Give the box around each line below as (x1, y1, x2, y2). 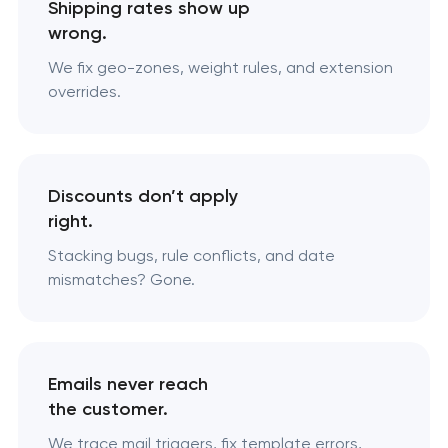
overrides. (47, 82, 121, 102)
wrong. (47, 22, 107, 45)
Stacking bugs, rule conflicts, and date (47, 246, 335, 266)
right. (47, 210, 93, 233)
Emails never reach (47, 373, 208, 396)
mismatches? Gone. (47, 270, 195, 290)
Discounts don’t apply (47, 185, 238, 208)
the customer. (47, 398, 168, 421)
